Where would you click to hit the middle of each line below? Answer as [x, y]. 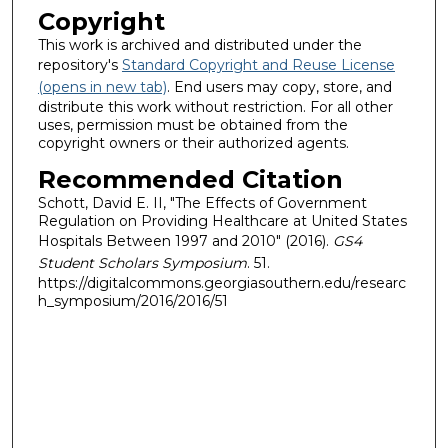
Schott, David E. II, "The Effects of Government [202, 203]
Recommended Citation [190, 180]
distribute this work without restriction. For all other [215, 107]
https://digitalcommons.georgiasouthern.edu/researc [221, 283]
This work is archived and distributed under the [199, 45]
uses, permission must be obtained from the [192, 125]
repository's [79, 65]
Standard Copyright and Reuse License [258, 65]
